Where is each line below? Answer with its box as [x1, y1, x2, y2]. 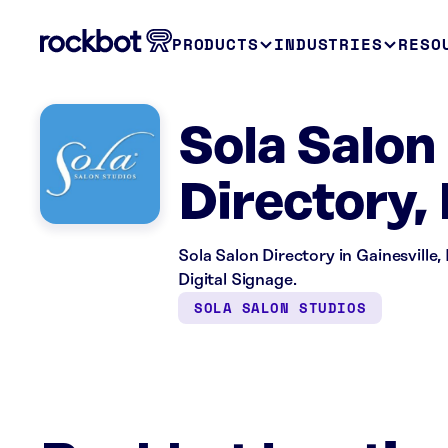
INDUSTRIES [274, 32, 383, 56]
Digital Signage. [178, 271, 297, 289]
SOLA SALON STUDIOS [194, 297, 367, 318]
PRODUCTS [172, 32, 259, 56]
